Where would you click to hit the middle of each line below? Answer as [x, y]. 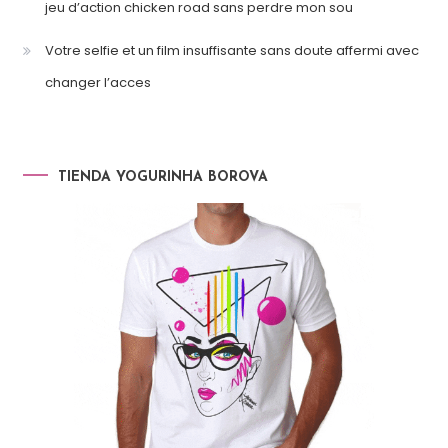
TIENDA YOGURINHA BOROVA [162, 177]
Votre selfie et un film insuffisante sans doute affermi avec [231, 50]
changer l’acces [97, 82]
